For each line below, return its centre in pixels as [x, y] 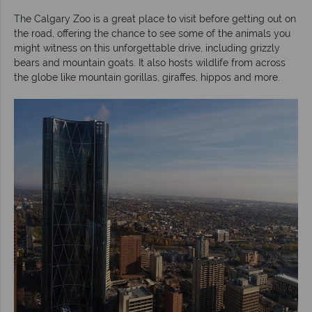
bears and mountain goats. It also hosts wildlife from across [150, 62]
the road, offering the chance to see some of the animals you [152, 33]
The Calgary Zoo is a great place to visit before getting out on [155, 18]
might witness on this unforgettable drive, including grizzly [147, 48]
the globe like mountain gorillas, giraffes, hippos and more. [147, 77]
